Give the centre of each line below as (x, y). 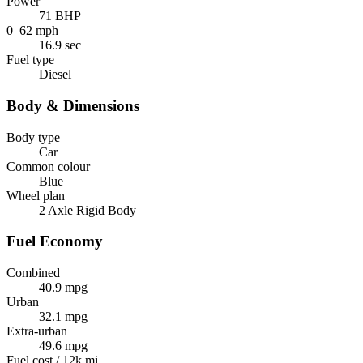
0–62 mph (32, 31)
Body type (33, 137)
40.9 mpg (63, 287)
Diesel (55, 75)
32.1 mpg (63, 316)
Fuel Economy (55, 241)
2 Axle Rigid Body (88, 210)
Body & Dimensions (73, 105)
